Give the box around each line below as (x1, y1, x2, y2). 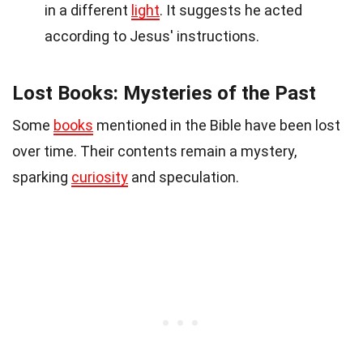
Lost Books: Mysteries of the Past (12, 82, 316, 105)
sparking (12, 169, 71, 186)
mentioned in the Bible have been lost (93, 117, 340, 135)
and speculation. (128, 169, 239, 186)
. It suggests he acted (160, 2, 302, 19)
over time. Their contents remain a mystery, (12, 143, 297, 160)
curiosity (71, 169, 128, 186)
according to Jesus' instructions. (45, 28, 259, 45)
